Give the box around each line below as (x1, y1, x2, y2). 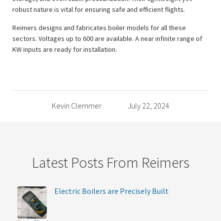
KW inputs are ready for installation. (12, 44, 117, 54)
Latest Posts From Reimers (32, 152, 189, 172)
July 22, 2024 (128, 100, 170, 110)
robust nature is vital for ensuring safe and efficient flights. (12, 4, 185, 14)
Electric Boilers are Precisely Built (54, 185, 169, 196)
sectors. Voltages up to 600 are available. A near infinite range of (12, 34, 202, 43)
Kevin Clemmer (51, 100, 102, 110)
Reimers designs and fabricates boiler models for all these (12, 23, 186, 32)
